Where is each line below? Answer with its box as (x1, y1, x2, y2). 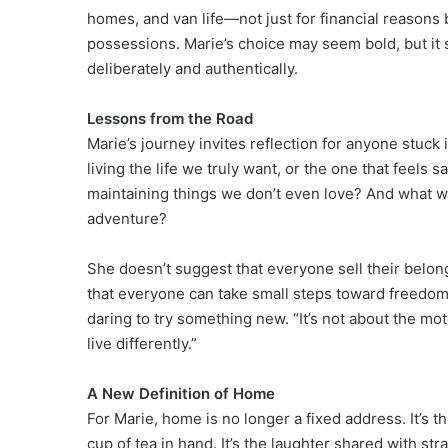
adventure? (87, 208, 167, 228)
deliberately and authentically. (87, 58, 298, 78)
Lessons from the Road (87, 108, 253, 128)
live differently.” (87, 333, 197, 353)
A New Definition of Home (87, 383, 275, 403)
